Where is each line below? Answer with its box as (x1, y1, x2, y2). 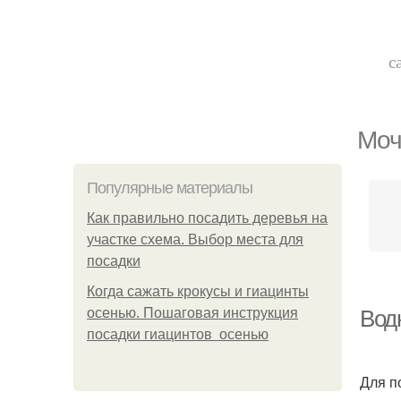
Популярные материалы (87, 179, 252, 197)
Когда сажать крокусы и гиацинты (87, 284, 309, 299)
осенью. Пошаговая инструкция (87, 305, 298, 320)
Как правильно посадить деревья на (87, 210, 328, 226)
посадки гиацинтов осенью (87, 327, 269, 342)
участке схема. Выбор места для (87, 232, 303, 247)
